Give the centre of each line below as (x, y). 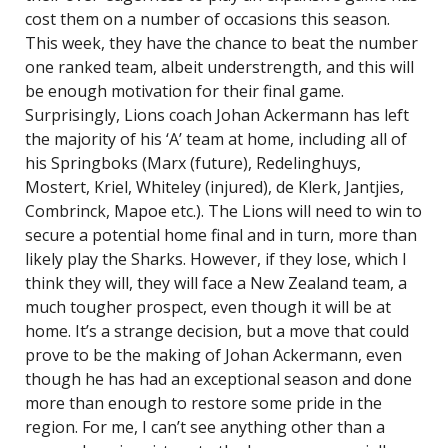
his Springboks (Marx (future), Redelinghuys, (193, 163)
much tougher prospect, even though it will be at (208, 307)
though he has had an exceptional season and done (218, 379)
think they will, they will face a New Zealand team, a (216, 283)
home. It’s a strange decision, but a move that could (217, 331)
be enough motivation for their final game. (184, 91)
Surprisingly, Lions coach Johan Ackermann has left (217, 115)
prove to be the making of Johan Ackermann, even (213, 355)
